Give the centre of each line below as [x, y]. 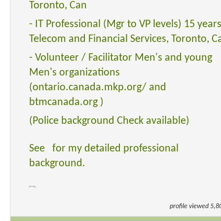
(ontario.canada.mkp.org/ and [98, 87]
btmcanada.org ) [68, 102]
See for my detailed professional [104, 148]
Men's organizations [75, 73]
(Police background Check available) [110, 121]
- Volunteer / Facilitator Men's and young [121, 58]
